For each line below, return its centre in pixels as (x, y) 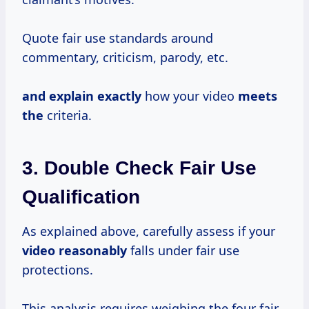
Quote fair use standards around (118, 38)
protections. (58, 269)
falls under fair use (183, 250)
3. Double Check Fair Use (139, 168)
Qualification (81, 197)
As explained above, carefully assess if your (149, 231)
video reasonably (74, 250)
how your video (190, 96)
